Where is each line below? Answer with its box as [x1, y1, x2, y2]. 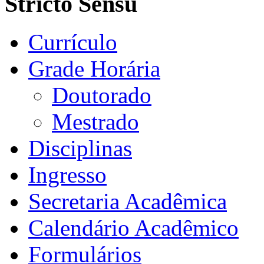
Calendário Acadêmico [28, 214, 239, 240]
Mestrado [52, 108, 139, 134]
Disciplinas [28, 135, 132, 161]
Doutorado [52, 82, 151, 108]
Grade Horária [28, 55, 160, 81]
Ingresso [28, 161, 107, 187]
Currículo [28, 29, 117, 55]
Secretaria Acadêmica [28, 188, 227, 214]
